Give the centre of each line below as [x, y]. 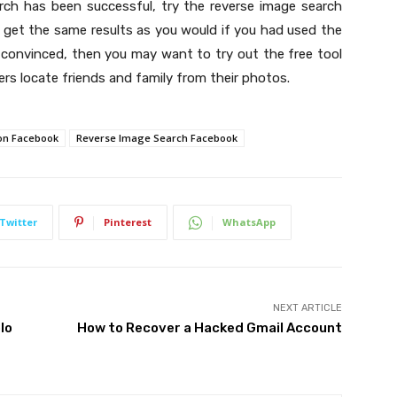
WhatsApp [249, 222]
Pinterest [128, 222]
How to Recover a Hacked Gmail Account [209, 328]
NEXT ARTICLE [307, 308]
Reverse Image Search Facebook [157, 138]
